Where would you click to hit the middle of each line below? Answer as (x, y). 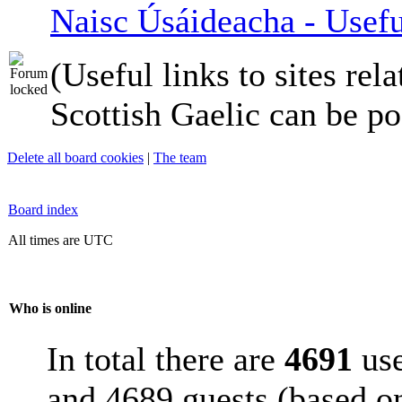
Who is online (50, 309)
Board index (43, 210)
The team (180, 157)
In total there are (166, 359)
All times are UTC (61, 240)
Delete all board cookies (75, 157)
